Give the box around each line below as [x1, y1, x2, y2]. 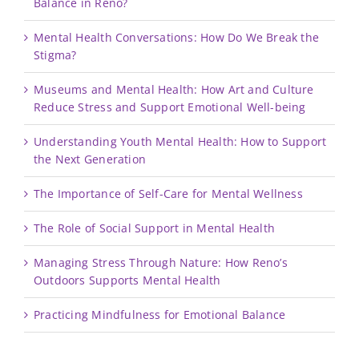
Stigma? [34, 47, 77, 63]
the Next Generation [34, 151, 146, 167]
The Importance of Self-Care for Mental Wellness [34, 186, 303, 202]
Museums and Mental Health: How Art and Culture [34, 82, 314, 98]
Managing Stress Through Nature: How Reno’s [34, 255, 288, 271]
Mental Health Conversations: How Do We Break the [34, 30, 320, 46]
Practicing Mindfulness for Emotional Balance [34, 307, 286, 323]
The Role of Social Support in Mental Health [34, 220, 276, 236]
